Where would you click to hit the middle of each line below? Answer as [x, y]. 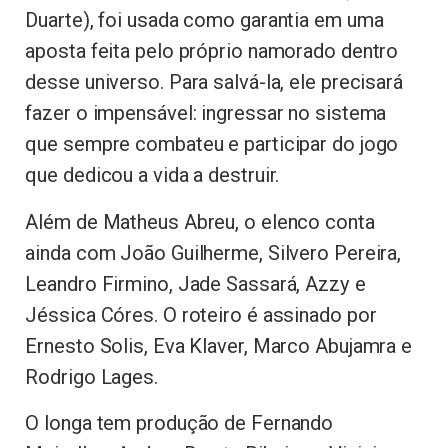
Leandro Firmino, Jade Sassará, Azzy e [195, 283]
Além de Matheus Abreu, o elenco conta [200, 221]
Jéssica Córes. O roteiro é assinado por [201, 314]
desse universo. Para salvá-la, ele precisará [214, 82]
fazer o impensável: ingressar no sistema [206, 113]
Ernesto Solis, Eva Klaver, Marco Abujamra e [219, 345]
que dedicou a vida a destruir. [152, 175]
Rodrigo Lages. [91, 376]
